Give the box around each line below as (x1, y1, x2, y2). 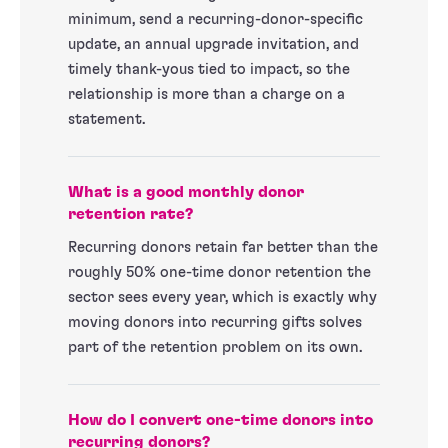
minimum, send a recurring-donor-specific (68, 11, 363, 27)
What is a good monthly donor (68, 183, 304, 200)
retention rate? (68, 205, 193, 222)
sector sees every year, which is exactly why (68, 289, 377, 305)
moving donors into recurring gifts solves (68, 314, 362, 330)
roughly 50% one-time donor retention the (68, 264, 371, 280)
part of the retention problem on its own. (68, 339, 362, 355)
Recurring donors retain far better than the (68, 239, 378, 255)
